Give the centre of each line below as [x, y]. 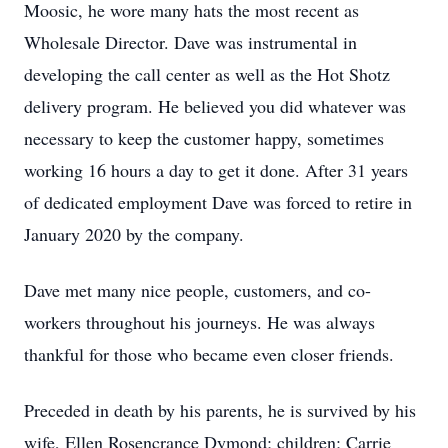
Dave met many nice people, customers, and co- [197, 290]
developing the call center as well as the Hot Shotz [207, 74]
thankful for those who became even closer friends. [209, 354]
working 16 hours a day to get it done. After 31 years [216, 170]
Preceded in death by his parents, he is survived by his [220, 410]
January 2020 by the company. [134, 234]
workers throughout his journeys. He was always [199, 322]
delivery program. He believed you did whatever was [215, 106]
